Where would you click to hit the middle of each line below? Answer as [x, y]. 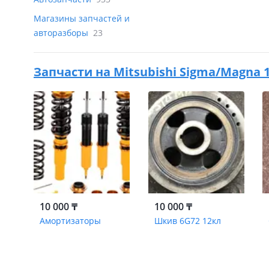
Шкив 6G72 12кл [187, 221]
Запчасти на [74, 72]
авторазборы [62, 33]
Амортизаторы [70, 221]
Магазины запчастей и [82, 18]
